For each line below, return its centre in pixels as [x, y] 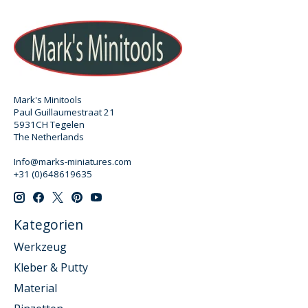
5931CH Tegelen [49, 125]
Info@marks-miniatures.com [73, 162]
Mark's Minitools [48, 100]
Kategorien [48, 225]
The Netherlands [49, 137]
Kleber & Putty [51, 267]
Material [35, 288]
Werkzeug [40, 246]
